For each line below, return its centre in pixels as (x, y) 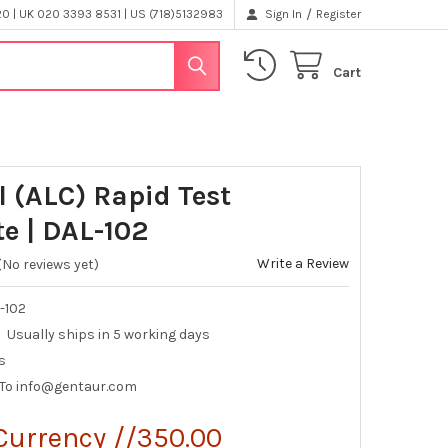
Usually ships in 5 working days (109, 335)
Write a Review (303, 263)
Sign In (284, 14)
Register (339, 14)
